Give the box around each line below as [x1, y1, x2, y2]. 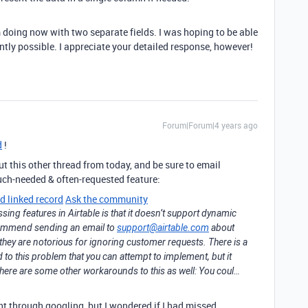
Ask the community [65, 192, 148, 206]
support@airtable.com [117, 222, 209, 233]
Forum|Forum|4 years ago [162, 120, 258, 131]
